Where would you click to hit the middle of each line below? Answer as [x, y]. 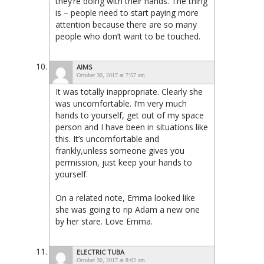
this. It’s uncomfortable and [107, 139]
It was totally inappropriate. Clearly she [129, 92]
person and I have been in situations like [132, 127]
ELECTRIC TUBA [100, 252]
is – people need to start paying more [127, 13]
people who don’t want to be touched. [128, 37]
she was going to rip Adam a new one [128, 210]
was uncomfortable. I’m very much [121, 104]
